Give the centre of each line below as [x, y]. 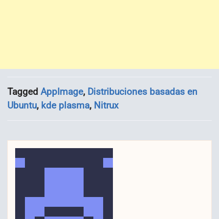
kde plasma [65, 105]
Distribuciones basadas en [142, 91]
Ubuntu [22, 105]
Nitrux [106, 105]
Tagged [24, 91]
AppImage [62, 91]
